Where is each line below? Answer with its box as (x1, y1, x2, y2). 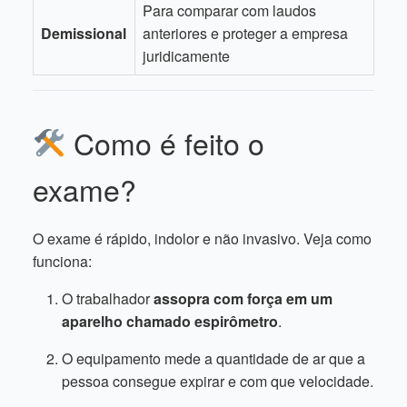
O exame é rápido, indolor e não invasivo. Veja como (33, 228, 372, 249)
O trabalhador (62, 288, 154, 309)
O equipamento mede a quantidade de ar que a (62, 348, 365, 369)
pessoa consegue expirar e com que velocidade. (62, 371, 373, 392)
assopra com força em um (154, 288, 333, 309)
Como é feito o (65, 122, 265, 164)
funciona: (33, 251, 92, 272)
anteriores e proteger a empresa (143, 23, 348, 44)
